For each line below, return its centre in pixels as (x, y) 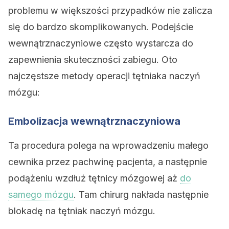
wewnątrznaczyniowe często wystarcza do (101, 43)
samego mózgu (41, 194)
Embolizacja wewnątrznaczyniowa (94, 121)
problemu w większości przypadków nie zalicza (110, 10)
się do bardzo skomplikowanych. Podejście (101, 27)
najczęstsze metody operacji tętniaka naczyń (104, 76)
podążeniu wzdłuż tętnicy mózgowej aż (94, 178)
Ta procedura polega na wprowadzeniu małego (108, 145)
